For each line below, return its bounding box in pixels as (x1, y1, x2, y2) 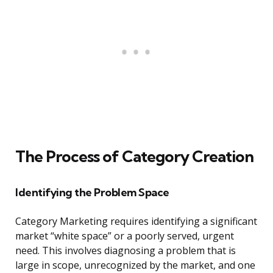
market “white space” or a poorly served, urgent (15, 229, 234, 243)
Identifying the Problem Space (15, 185, 169, 200)
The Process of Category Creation (15, 146, 253, 167)
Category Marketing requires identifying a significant (15, 214, 257, 229)
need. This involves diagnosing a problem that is (15, 244, 236, 258)
